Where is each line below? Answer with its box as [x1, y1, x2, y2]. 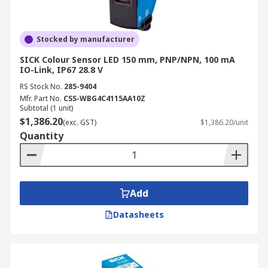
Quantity [20, 129, 63, 142]
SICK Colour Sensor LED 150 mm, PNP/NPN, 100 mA [20, 54, 235, 65]
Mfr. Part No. [20, 93, 62, 103]
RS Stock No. [20, 81, 62, 92]
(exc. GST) [63, 117, 96, 127]
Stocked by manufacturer [36, 34, 135, 44]
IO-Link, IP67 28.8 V [20, 64, 103, 75]
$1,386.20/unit [200, 117, 248, 127]
